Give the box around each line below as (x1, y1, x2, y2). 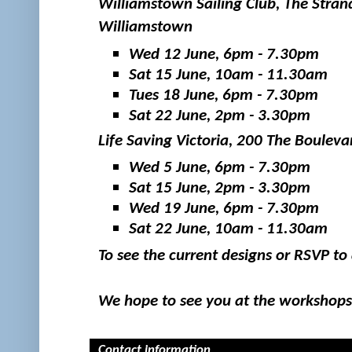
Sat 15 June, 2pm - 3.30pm (128, 179, 310, 196)
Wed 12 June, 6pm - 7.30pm (128, 46, 319, 64)
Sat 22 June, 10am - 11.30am (128, 220, 328, 237)
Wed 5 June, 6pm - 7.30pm (128, 159, 310, 176)
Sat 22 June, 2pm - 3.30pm (128, 108, 310, 125)
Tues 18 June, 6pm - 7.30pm (128, 87, 318, 104)
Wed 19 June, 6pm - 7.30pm (128, 200, 319, 217)
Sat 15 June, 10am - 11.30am (128, 67, 328, 84)
